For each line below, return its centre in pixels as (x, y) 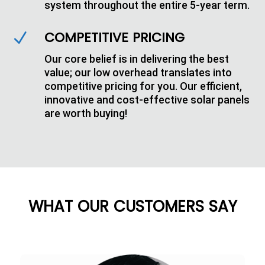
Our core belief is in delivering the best (137, 59)
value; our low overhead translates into (138, 72)
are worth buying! (86, 113)
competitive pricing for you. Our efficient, (143, 86)
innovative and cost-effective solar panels (147, 100)
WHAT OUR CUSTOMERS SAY (132, 206)
